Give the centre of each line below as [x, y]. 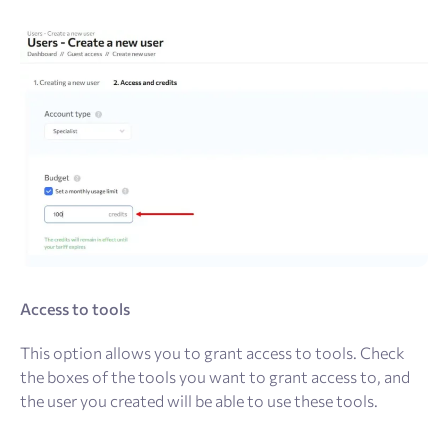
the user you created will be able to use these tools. [199, 400]
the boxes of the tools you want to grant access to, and [215, 376]
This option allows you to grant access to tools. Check [212, 352]
